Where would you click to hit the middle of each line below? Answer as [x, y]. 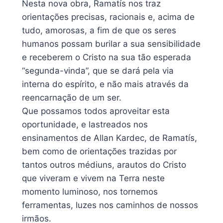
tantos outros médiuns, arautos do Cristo [104, 165]
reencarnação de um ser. [72, 97]
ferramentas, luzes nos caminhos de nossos [110, 205]
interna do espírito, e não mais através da [105, 84]
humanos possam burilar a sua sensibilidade [111, 44]
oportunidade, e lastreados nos [85, 124]
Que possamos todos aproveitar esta [96, 111]
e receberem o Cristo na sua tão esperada [107, 57]
